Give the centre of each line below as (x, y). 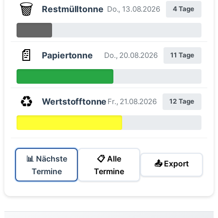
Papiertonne (67, 55)
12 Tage (182, 101)
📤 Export (171, 163)
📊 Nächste (46, 158)
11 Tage (182, 55)
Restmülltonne (73, 9)
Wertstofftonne (74, 101)
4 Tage (184, 9)
